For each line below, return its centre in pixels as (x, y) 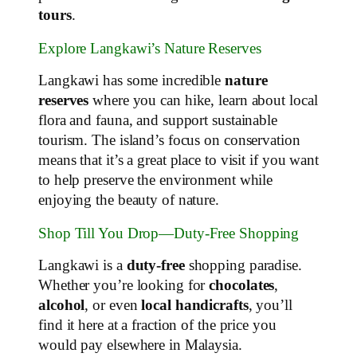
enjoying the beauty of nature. (129, 200)
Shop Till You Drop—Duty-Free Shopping (169, 233)
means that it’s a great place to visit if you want (178, 161)
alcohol (62, 306)
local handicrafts (195, 306)
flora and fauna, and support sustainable (158, 121)
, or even (113, 306)
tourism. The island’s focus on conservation (169, 141)
